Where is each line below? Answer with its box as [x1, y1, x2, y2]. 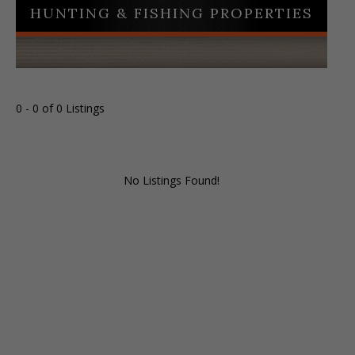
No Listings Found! [124, 173, 219, 188]
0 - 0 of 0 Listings [16, 101, 105, 116]
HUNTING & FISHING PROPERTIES [30, 4, 313, 22]
